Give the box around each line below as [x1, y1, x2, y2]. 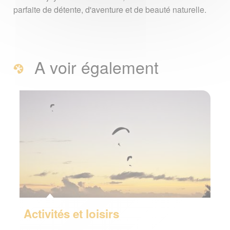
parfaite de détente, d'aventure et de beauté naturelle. [13, 4, 208, 16]
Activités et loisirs [23, 205, 119, 222]
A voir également [29, 55, 159, 79]
